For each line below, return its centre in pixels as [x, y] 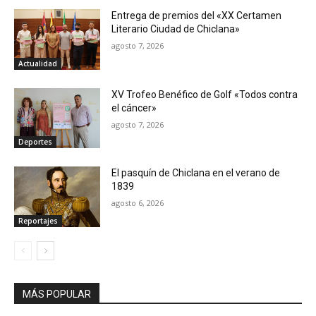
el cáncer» [134, 108]
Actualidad [38, 63]
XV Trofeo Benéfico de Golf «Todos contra [205, 94]
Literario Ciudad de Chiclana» [176, 29]
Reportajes [38, 220]
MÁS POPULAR [57, 294]
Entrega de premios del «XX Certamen [197, 15]
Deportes [35, 142]
